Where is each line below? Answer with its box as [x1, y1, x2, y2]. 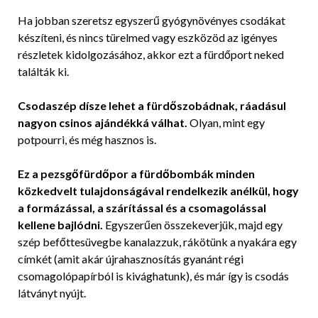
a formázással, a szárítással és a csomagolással [18, 200, 266, 214]
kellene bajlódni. [18, 217, 103, 231]
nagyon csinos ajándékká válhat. [18, 115, 187, 129]
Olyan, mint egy [187, 115, 265, 129]
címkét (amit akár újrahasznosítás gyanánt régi [18, 251, 243, 265]
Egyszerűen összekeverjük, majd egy [103, 217, 283, 231]
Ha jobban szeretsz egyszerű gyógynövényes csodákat [18, 13, 285, 27]
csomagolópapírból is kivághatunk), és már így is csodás [18, 268, 289, 283]
